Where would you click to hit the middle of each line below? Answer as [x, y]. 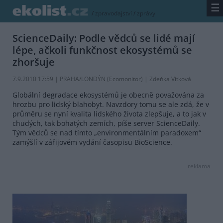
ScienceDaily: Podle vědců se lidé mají [104, 38]
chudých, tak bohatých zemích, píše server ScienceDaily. [106, 123]
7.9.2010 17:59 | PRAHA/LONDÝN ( [61, 79]
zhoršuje [34, 62]
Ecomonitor [125, 79]
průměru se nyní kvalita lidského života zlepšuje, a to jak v [109, 114]
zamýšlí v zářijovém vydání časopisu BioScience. [92, 142]
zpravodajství [114, 13]
